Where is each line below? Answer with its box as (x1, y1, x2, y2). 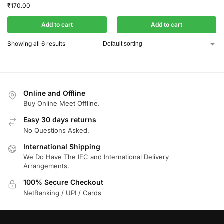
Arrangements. (23, 162, 69, 170)
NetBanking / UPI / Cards (23, 188, 101, 197)
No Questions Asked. (23, 126, 89, 134)
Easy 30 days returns (23, 115, 96, 124)
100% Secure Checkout (23, 178, 103, 187)
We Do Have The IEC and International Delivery (23, 153, 169, 161)
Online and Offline (23, 89, 85, 97)
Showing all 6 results (7, 40, 65, 47)
